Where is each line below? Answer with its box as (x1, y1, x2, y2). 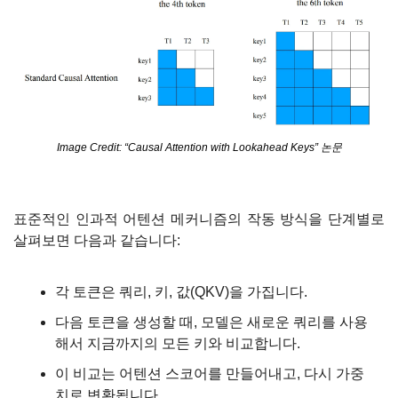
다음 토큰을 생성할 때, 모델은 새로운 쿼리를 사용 (55, 314, 368, 330)
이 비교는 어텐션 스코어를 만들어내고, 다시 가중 (55, 366, 364, 382)
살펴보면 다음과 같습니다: (13, 233, 180, 249)
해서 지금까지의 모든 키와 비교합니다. (55, 336, 300, 352)
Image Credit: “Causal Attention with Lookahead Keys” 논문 (56, 141, 342, 155)
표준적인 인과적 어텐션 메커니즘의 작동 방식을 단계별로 (13, 211, 385, 227)
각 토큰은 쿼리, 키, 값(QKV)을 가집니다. (55, 284, 307, 300)
